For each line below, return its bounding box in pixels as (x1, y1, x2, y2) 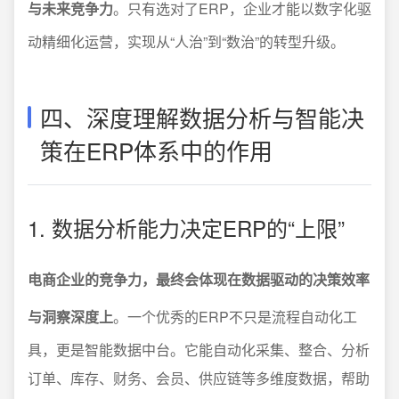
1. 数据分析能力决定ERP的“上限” (28, 212, 345, 243)
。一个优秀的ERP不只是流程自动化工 (113, 306, 357, 327)
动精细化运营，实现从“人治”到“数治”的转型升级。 (28, 31, 345, 52)
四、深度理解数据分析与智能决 (40, 101, 364, 134)
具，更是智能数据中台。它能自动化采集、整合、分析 (28, 339, 370, 360)
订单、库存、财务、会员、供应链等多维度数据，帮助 (28, 368, 370, 388)
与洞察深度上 (28, 306, 113, 327)
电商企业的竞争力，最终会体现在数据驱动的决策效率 (28, 269, 370, 289)
